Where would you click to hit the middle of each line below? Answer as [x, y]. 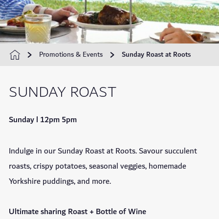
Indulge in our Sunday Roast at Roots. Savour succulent [103, 152]
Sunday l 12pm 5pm [43, 120]
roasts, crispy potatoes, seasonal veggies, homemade [98, 167]
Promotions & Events [71, 55]
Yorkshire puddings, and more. [60, 182]
